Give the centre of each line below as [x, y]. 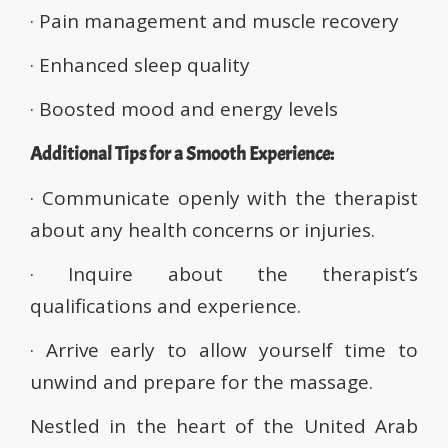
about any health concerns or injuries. [202, 230]
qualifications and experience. [165, 306]
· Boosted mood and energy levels [184, 109]
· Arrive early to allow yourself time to [224, 350]
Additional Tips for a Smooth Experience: [182, 154]
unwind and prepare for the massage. [201, 382]
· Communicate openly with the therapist [224, 198]
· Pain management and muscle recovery [214, 21]
